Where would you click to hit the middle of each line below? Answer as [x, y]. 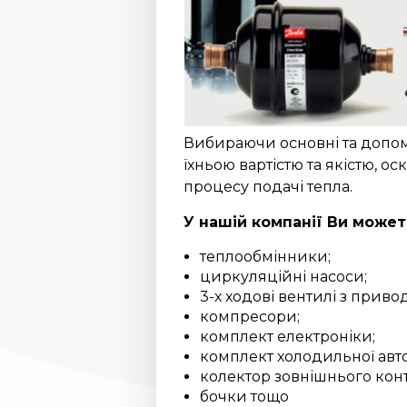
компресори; [250, 316]
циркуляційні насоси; [283, 276]
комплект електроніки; [288, 336]
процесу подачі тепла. [268, 186]
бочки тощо [244, 396]
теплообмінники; [265, 256]
